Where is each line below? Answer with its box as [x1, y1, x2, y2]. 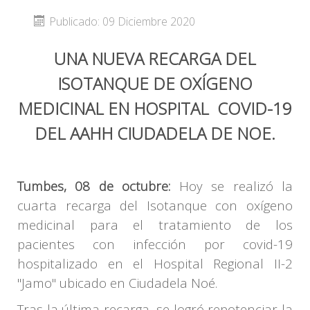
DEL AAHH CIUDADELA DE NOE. [35, 122, 275, 145]
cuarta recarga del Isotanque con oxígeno [17, 197, 293, 214]
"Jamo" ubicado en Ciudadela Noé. [17, 274, 217, 291]
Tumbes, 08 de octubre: [17, 177, 171, 194]
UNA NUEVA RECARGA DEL [54, 47, 256, 70]
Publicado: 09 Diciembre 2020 [49, 14, 195, 29]
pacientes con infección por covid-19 [17, 235, 293, 253]
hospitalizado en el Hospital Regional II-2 [17, 255, 293, 272]
